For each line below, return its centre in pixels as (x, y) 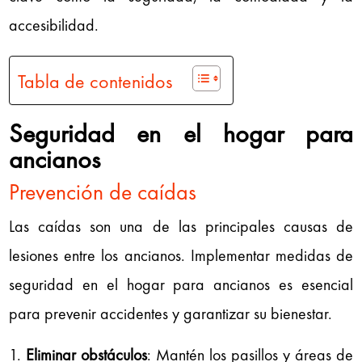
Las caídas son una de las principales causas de (181, 226)
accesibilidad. (54, 25)
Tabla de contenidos (95, 81)
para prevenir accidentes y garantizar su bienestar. (171, 313)
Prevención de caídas (103, 192)
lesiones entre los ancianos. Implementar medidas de (181, 255)
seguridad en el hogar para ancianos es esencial (181, 284)
